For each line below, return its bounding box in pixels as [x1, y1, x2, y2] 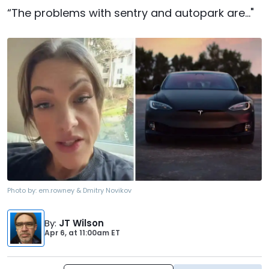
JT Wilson [59, 217, 104, 230]
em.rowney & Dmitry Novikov [38, 186, 131, 196]
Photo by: [7, 186, 38, 196]
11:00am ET [77, 228, 120, 238]
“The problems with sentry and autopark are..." [7, 5, 254, 20]
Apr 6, [44, 228, 68, 238]
